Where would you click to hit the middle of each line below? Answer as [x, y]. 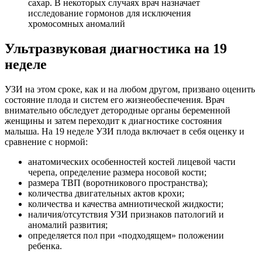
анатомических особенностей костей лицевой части [132, 161]
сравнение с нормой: [46, 142]
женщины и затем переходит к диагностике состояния [113, 120]
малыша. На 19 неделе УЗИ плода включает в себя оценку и [125, 131]
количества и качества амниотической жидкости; [126, 204]
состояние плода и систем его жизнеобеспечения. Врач [115, 99]
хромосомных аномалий [77, 23]
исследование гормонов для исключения [109, 13]
